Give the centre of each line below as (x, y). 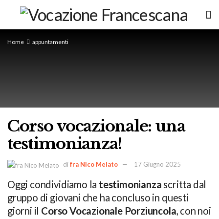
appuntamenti (50, 42)
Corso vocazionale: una (96, 126)
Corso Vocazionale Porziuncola (109, 210)
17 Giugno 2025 (157, 164)
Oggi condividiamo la (53, 184)
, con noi (194, 210)
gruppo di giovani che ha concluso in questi (98, 197)
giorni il (24, 210)
